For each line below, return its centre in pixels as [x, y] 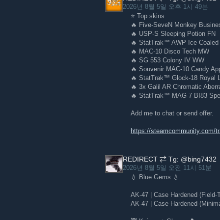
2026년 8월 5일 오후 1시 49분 [166, 7]
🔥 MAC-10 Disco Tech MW [170, 51]
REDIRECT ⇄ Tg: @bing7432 [170, 159]
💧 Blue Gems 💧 [155, 177]
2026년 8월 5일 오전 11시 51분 [168, 168]
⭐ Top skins [148, 16]
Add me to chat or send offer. [172, 113]
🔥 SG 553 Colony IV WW [167, 60]
